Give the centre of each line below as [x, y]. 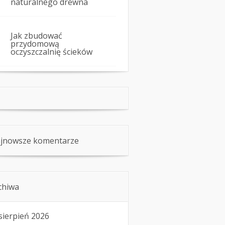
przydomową [35, 44]
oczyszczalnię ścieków [51, 52]
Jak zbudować [36, 36]
